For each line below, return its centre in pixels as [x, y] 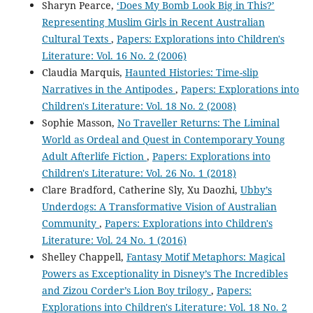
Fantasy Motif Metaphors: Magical [205, 257]
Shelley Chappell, [84, 257]
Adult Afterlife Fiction [94, 156]
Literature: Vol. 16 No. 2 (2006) [114, 56]
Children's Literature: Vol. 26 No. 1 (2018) [139, 173]
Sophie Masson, [79, 123]
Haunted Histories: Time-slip [191, 73]
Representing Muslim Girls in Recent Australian [153, 22]
